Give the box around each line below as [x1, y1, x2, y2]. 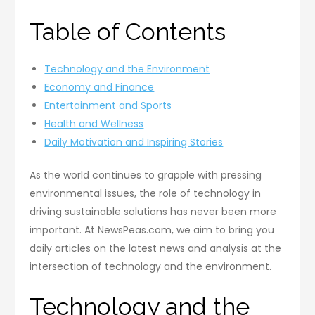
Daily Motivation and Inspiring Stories [44, 134, 224, 149]
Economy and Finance [44, 79, 155, 94]
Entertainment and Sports [44, 98, 172, 112]
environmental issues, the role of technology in [30, 186, 262, 200]
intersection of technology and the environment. [30, 259, 272, 274]
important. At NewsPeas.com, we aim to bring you [30, 222, 275, 237]
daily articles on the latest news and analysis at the [30, 240, 282, 255]
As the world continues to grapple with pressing [30, 167, 262, 182]
